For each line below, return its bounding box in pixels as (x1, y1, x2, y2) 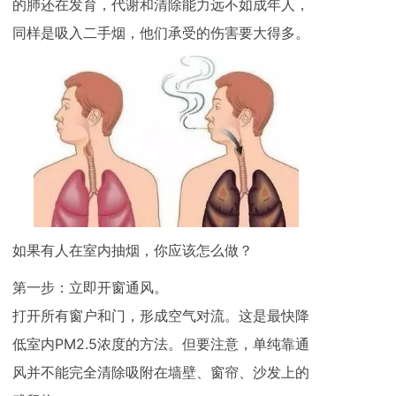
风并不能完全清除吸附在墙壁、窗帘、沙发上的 (12, 363, 309, 382)
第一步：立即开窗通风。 (12, 278, 168, 297)
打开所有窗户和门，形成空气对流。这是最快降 (12, 307, 309, 325)
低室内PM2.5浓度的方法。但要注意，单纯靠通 (12, 335, 309, 354)
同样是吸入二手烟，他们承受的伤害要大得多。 (12, 24, 309, 42)
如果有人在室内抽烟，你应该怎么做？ (12, 241, 253, 260)
